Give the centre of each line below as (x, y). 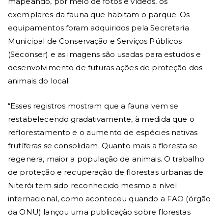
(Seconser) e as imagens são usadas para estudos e (105, 54)
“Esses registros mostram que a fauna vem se (93, 106)
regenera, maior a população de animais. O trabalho (106, 159)
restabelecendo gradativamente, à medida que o (101, 119)
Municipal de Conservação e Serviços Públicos (95, 41)
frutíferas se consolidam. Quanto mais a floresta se (103, 145)
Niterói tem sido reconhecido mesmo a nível (93, 185)
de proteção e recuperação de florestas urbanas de (106, 172)
